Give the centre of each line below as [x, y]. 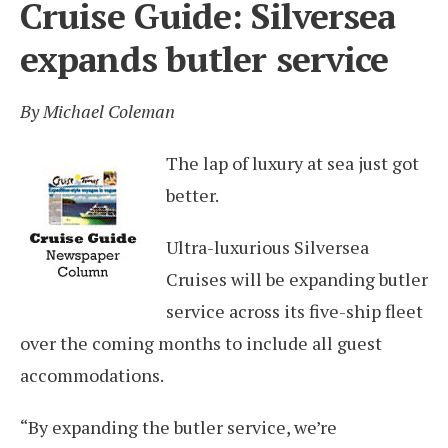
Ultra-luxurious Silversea [267, 247]
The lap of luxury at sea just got [292, 163]
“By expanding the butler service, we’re [178, 427]
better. [192, 195]
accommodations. [92, 375]
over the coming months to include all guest [201, 343]
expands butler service [204, 58]
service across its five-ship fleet [294, 311]
